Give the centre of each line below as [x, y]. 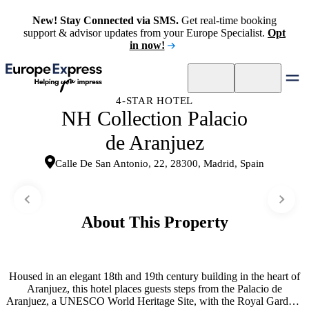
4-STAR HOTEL [154, 101]
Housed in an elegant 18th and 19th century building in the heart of [154, 276]
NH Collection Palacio [154, 119]
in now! [147, 45]
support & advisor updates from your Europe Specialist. [146, 33]
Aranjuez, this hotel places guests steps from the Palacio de [154, 288]
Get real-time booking [228, 20]
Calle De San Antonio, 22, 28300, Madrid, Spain [160, 163]
